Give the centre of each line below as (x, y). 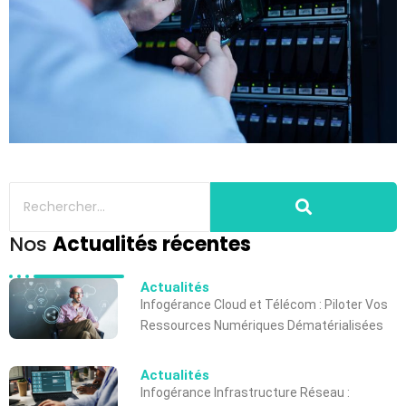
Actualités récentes (152, 244)
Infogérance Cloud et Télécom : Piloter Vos (264, 304)
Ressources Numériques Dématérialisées (262, 325)
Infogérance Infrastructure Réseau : (245, 393)
